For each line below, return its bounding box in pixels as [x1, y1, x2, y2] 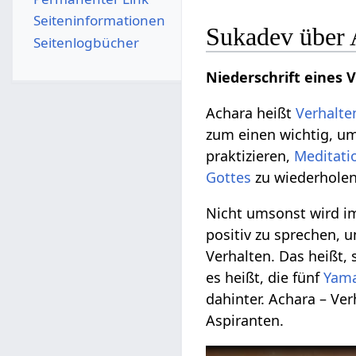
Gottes [206, 167, 252, 187]
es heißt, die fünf [206, 267, 324, 287]
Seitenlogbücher [33, 33, 139, 52]
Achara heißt [206, 103, 296, 122]
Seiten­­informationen [33, 11, 165, 30]
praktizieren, [206, 145, 295, 165]
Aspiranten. [206, 310, 284, 330]
